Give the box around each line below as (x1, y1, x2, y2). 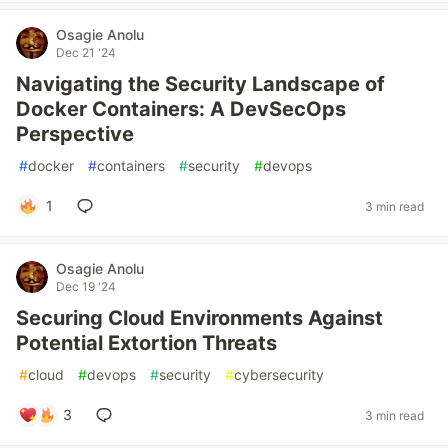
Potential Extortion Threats (16, 331, 277, 355)
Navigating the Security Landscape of (16, 72, 385, 96)
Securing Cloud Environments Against (16, 306, 383, 330)
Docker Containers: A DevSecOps (16, 97, 346, 121)
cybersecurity (234, 366, 324, 383)
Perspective (16, 122, 134, 146)
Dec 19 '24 (56, 279, 116, 294)
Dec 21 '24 (56, 45, 116, 60)
